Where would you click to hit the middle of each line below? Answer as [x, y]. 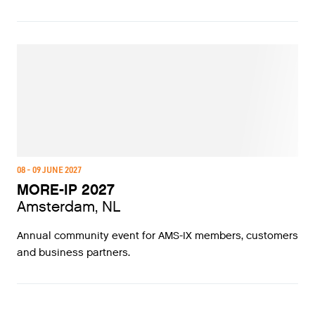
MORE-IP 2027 [66, 190]
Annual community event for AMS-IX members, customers [157, 236]
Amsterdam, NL [69, 207]
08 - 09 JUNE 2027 [49, 169]
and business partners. [73, 252]
